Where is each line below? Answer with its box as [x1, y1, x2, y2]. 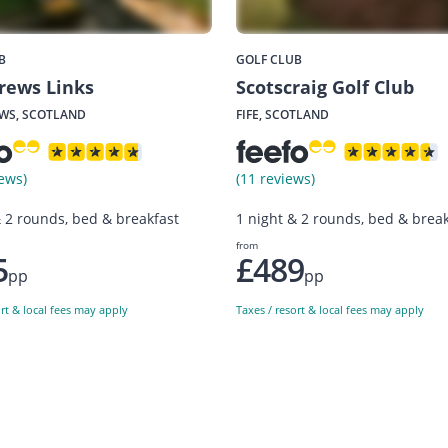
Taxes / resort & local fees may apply [236, 301, 424, 317]
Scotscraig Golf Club [236, 75, 414, 100]
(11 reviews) [236, 169, 315, 189]
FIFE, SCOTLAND [236, 106, 329, 124]
